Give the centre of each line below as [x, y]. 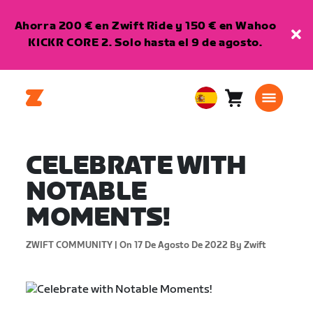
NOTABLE [87, 192]
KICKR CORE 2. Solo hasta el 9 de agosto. [145, 43]
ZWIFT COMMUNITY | [72, 245]
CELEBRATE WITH [136, 167]
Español [215, 140]
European [222, 106]
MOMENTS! [98, 218]
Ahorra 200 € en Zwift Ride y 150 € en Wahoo [145, 26]
